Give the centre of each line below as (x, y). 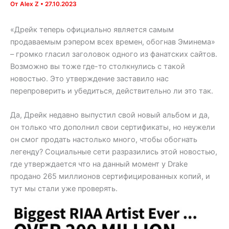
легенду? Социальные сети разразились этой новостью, (114, 152)
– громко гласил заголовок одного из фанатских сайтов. (114, 54)
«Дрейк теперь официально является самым (92, 29)
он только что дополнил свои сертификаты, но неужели (113, 128)
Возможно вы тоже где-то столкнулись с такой (98, 66)
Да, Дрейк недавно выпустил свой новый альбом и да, (110, 115)
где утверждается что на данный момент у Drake (99, 164)
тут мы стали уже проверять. (64, 189)
